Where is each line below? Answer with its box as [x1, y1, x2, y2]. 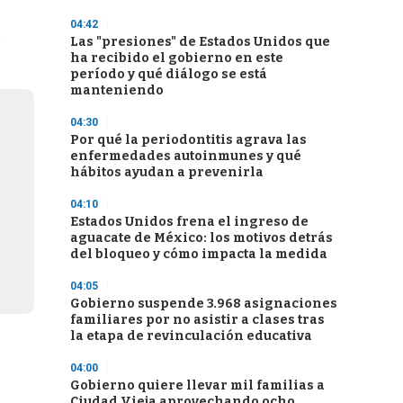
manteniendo [70, 83, 164, 98]
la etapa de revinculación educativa [70, 328, 312, 344]
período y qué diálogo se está [70, 67, 267, 82]
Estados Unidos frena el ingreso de [70, 214, 309, 229]
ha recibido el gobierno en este [70, 50, 283, 66]
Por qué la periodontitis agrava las [70, 132, 307, 148]
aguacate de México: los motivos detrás [70, 230, 333, 246]
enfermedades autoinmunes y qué [70, 148, 301, 164]
